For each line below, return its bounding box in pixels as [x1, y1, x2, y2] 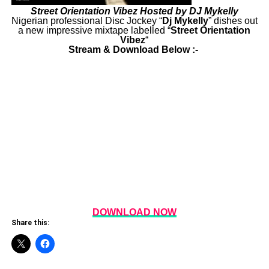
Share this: [11, 218, 49, 227]
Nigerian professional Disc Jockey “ [11, 15, 162, 26]
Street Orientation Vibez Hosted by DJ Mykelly [30, 5, 238, 16]
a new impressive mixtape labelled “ [18, 25, 171, 35]
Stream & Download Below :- [68, 44, 201, 55]
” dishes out [208, 15, 258, 26]
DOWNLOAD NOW [92, 207, 177, 217]
